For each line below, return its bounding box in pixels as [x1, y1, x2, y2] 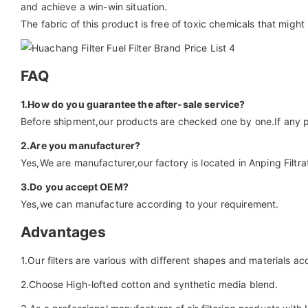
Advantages [21, 223, 107, 241]
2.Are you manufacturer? [21, 139, 141, 151]
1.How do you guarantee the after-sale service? [21, 98, 245, 110]
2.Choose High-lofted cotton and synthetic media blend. [21, 278, 278, 290]
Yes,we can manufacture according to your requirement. [21, 197, 279, 210]
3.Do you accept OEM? [21, 180, 129, 192]
